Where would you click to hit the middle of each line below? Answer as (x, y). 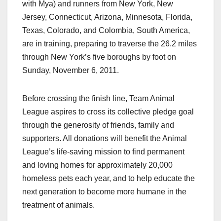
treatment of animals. (58, 205)
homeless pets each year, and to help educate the (109, 178)
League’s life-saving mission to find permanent (103, 151)
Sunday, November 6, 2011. (71, 70)
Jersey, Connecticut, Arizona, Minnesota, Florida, (107, 17)
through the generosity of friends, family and (98, 125)
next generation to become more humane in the (104, 191)
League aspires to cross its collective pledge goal (108, 111)
